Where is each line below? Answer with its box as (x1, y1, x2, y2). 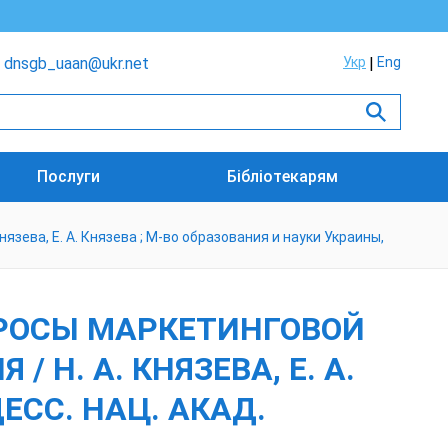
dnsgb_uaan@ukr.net (4, 54, 149, 73)
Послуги (37, 167, 101, 186)
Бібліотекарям (226, 167, 338, 186)
